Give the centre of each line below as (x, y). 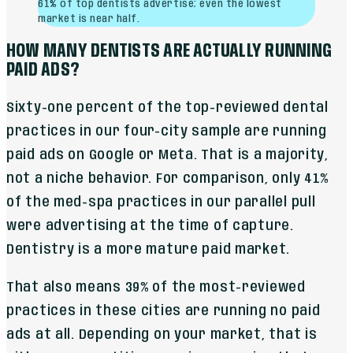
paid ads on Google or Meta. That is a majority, (167, 155)
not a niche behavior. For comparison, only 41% (168, 178)
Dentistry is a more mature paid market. (149, 249)
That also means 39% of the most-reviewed (156, 287)
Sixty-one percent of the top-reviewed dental (167, 108)
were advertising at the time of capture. (150, 226)
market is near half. (89, 19)
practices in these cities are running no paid (163, 311)
